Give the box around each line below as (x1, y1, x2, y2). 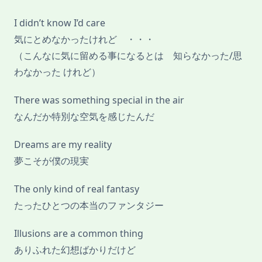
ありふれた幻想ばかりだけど (14, 243, 136, 257)
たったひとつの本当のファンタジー (14, 199, 164, 212)
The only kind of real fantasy (14, 182, 139, 196)
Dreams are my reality (14, 138, 112, 151)
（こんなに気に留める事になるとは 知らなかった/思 (14, 49, 242, 63)
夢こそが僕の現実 (14, 154, 89, 168)
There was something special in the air (14, 94, 184, 107)
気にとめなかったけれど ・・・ (14, 33, 154, 46)
